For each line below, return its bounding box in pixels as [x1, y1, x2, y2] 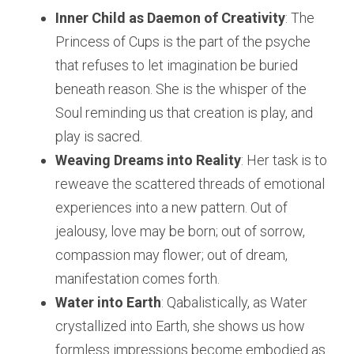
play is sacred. [55, 128, 142, 145]
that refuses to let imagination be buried [55, 57, 298, 74]
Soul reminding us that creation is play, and [55, 104, 313, 122]
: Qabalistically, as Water [161, 294, 307, 311]
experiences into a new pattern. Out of [55, 199, 288, 217]
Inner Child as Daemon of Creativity [55, 9, 285, 27]
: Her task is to [241, 152, 327, 169]
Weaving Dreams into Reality [55, 152, 241, 169]
